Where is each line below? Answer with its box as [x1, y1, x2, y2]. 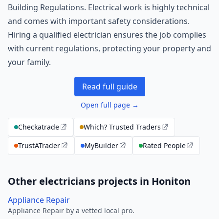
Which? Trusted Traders [84, 122, 161, 131]
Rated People [143, 141, 186, 150]
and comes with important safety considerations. [8, 16, 190, 26]
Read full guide [82, 81, 137, 92]
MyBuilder [85, 141, 118, 150]
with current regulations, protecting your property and [8, 43, 211, 54]
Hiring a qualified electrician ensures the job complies [8, 29, 206, 40]
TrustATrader [18, 141, 60, 150]
